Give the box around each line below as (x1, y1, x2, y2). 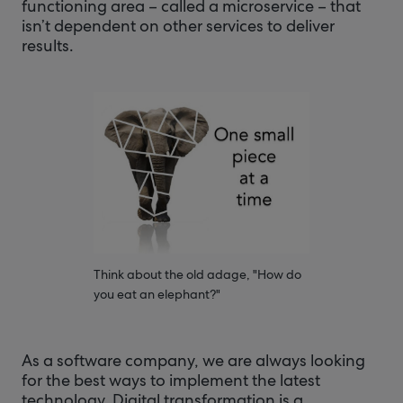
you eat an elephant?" (94, 286, 220, 302)
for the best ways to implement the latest (22, 370, 320, 390)
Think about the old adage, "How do (94, 266, 301, 282)
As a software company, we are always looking (22, 350, 365, 371)
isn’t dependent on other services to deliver (22, 15, 335, 36)
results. (22, 35, 74, 56)
